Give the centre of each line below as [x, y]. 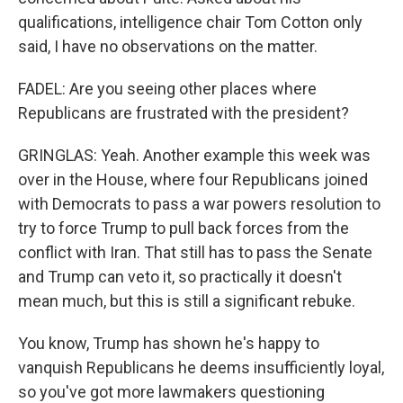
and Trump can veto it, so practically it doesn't [180, 277]
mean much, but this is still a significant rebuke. [187, 301]
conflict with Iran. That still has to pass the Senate [195, 252]
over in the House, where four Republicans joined [193, 179]
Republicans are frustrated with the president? [184, 113]
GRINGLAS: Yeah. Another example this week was [194, 155]
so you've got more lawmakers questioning [171, 392]
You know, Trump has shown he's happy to [169, 343]
